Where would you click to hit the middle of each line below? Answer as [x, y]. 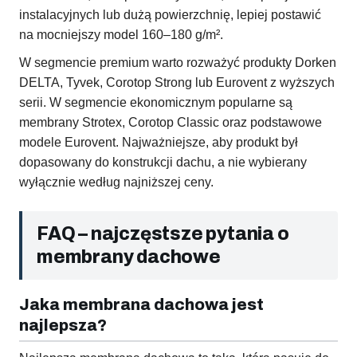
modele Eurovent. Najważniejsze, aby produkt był [159, 143]
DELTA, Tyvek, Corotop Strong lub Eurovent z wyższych [177, 83]
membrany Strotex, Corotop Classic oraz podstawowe [171, 123]
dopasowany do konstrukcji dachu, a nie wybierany [163, 163]
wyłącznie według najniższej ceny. [116, 182]
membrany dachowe [129, 257]
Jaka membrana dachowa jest [141, 305]
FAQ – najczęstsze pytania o [163, 234]
